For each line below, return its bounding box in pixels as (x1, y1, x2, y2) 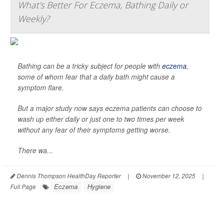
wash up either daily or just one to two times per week (18, 114, 184, 124)
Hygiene (87, 182, 110, 192)
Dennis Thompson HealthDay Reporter (15, 171, 121, 180)
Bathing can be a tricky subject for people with (18, 61, 162, 71)
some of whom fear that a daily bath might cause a (18, 72, 175, 82)
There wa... (18, 145, 53, 156)
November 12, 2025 (141, 171, 195, 180)
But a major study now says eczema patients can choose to (18, 103, 202, 113)
